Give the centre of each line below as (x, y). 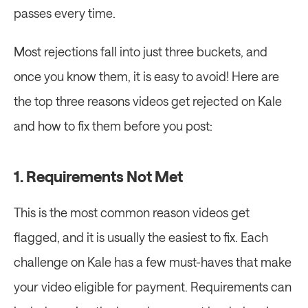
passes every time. (65, 13)
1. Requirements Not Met (98, 176)
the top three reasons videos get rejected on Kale (148, 101)
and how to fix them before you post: (113, 126)
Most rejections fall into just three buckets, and (141, 52)
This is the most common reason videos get (132, 212)
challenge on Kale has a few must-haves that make (153, 262)
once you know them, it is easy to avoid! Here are (146, 76)
